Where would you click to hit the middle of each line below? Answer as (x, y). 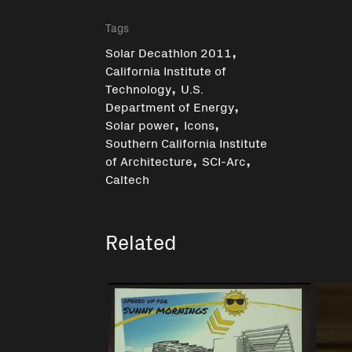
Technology (139, 88)
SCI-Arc (224, 160)
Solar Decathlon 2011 (169, 51)
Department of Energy (170, 106)
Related (141, 241)
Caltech (128, 178)
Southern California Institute (187, 142)
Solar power (140, 124)
